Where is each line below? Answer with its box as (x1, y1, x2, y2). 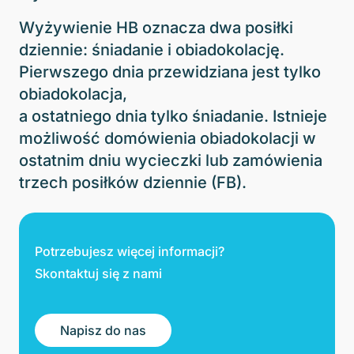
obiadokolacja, (19, 84, 127, 104)
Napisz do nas (60, 322, 146, 338)
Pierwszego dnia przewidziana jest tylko (19, 62, 321, 81)
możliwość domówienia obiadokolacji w (19, 128, 316, 148)
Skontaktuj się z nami (35, 265, 162, 281)
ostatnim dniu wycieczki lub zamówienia (19, 150, 322, 170)
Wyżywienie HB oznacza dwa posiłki (19, 17, 293, 37)
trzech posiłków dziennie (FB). (19, 172, 247, 192)
